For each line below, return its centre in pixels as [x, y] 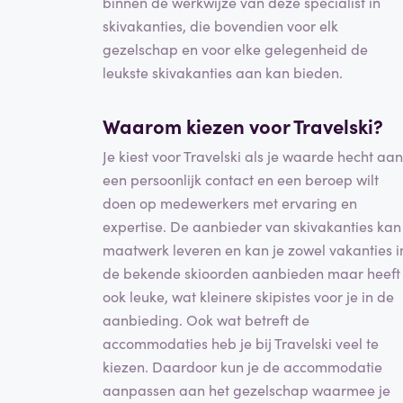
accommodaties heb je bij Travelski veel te [241, 343]
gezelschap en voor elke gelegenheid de [235, 48]
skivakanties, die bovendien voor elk [220, 25]
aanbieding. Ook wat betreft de [206, 320]
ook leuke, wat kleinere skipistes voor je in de [248, 296]
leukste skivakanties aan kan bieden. [223, 72]
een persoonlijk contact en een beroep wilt [241, 179]
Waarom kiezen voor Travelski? [243, 125]
